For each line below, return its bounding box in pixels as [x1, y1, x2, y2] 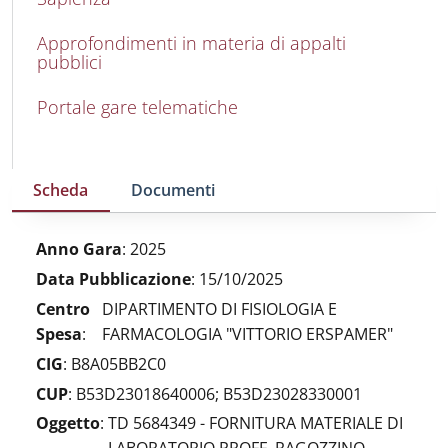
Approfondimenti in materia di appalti [37, 30, 346, 55]
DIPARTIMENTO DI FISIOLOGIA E [101, 297, 337, 320]
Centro [36, 297, 90, 320]
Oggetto [36, 412, 100, 435]
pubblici [37, 49, 102, 74]
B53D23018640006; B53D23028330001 [76, 382, 362, 405]
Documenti [130, 178, 215, 201]
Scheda [33, 178, 89, 201]
